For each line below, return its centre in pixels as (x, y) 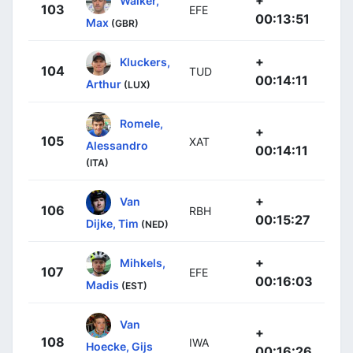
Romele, (141, 123)
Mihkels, (143, 262)
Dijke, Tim (112, 224)
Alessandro (117, 146)
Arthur (104, 84)
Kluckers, (145, 61)
